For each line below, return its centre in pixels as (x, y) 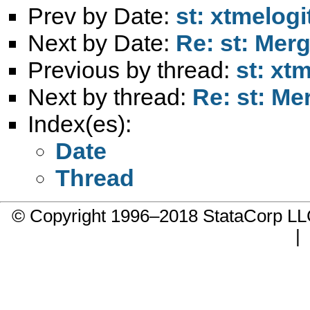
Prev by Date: (102, 16)
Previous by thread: (132, 70)
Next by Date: (102, 43)
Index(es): (80, 124)
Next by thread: (110, 97)
